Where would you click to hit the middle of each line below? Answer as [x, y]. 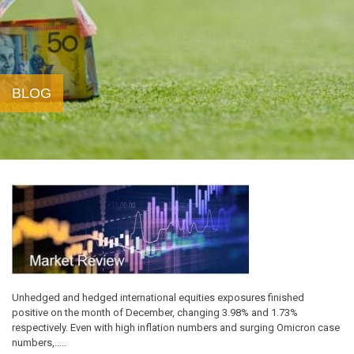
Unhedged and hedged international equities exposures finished [158, 298]
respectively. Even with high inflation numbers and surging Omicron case [176, 328]
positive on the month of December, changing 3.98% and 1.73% [155, 313]
